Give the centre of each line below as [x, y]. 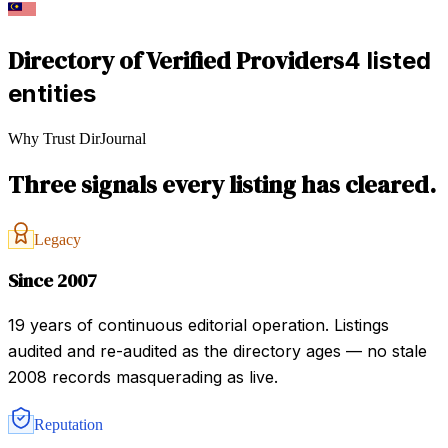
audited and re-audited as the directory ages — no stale [217, 350]
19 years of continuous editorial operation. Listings [198, 324]
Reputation [68, 424]
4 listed [387, 61]
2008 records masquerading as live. [143, 376]
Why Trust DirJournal [77, 139]
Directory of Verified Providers [176, 61]
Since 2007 [52, 280]
